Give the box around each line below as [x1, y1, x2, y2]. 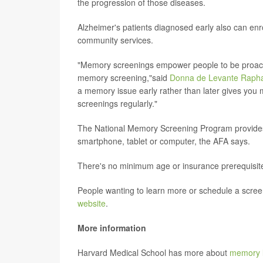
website [77, 197, 106, 209]
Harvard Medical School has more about [77, 246, 230, 258]
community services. [77, 33, 153, 46]
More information [77, 221, 146, 234]
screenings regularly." [77, 97, 157, 109]
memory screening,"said [77, 71, 170, 83]
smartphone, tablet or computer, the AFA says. [77, 134, 250, 147]
